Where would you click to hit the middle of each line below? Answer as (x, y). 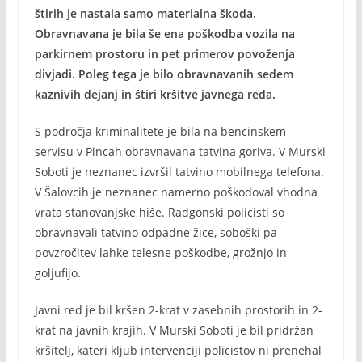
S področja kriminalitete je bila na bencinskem (160, 131)
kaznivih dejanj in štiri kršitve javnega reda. (155, 94)
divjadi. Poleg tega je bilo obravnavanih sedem (164, 74)
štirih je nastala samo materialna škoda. (145, 13)
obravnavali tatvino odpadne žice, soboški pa (156, 232)
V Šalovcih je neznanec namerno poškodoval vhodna (176, 192)
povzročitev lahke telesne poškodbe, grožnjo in (160, 253)
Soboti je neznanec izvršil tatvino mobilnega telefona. (179, 172)
